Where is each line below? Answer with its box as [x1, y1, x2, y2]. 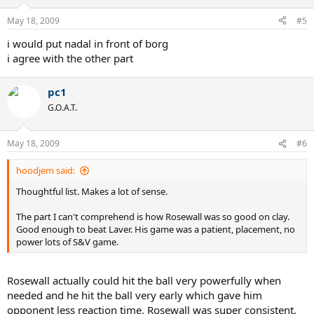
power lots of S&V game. [16, 235, 118, 248]
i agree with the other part [7, 50, 133, 65]
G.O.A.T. [48, 101, 77, 114]
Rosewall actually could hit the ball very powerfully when [7, 273, 281, 287]
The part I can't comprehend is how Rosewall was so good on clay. [16, 210, 289, 223]
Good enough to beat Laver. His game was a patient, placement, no [16, 223, 295, 235]
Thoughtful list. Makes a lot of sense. [16, 185, 168, 198]
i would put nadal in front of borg [7, 36, 168, 50]
